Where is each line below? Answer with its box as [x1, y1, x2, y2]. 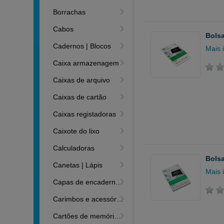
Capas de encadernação [53, 178, 116, 186]
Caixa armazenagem [53, 59, 119, 67]
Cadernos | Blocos [53, 42, 111, 50]
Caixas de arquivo [53, 76, 110, 84]
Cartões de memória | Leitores [53, 212, 114, 220]
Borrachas [53, 8, 86, 16]
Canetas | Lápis [53, 161, 103, 169]
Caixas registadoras [53, 110, 116, 118]
